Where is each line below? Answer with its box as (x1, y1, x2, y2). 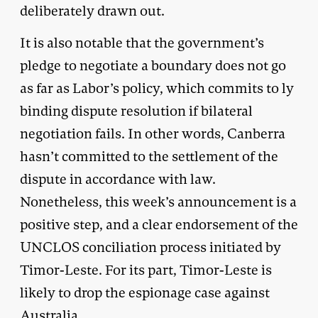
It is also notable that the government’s (20, 33, 264, 52)
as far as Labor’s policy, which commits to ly (20, 79, 294, 97)
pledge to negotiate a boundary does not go (20, 56, 286, 75)
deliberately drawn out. (20, 1, 165, 20)
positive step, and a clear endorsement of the (20, 215, 298, 234)
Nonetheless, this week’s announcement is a (20, 192, 297, 211)
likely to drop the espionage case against (20, 283, 270, 302)
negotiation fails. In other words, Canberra (20, 124, 285, 143)
